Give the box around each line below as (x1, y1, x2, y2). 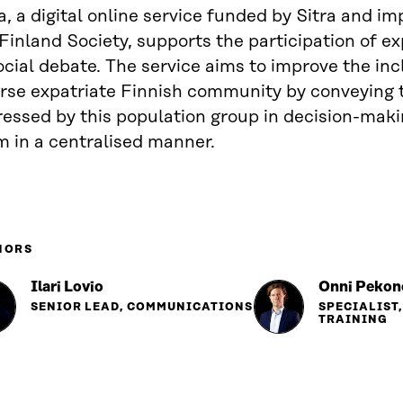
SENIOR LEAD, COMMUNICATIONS (31, 301, 253, 313)
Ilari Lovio (31, 279, 103, 295)
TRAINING (318, 314, 388, 326)
